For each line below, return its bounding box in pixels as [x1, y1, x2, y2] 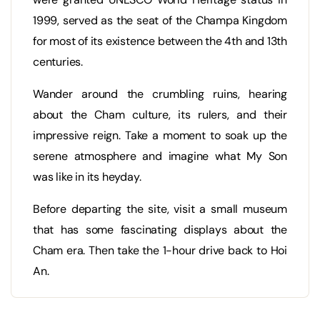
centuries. [33, 54, 83, 70]
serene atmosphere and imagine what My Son [33, 149, 287, 164]
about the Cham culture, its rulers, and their [33, 107, 287, 123]
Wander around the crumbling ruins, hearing [33, 86, 287, 102]
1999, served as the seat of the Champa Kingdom [33, 13, 287, 29]
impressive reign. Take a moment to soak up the [33, 128, 287, 144]
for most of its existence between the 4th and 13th [33, 34, 287, 49]
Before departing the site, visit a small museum [33, 201, 287, 217]
